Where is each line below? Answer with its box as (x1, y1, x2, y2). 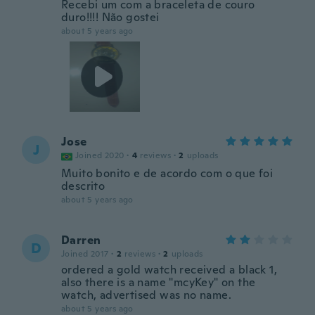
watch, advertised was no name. (61, 288, 231, 302)
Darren (61, 233, 101, 247)
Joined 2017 (61, 248, 109, 259)
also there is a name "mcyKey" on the (61, 275, 256, 290)
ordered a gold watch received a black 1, (61, 262, 277, 277)
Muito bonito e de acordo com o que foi (61, 166, 274, 181)
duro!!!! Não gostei (61, 10, 160, 25)
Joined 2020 (75, 150, 124, 161)
